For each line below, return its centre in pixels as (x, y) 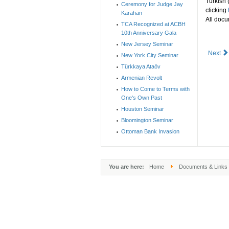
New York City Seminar (150, 55)
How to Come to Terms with (155, 89)
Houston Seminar (143, 109)
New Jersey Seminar (147, 44)
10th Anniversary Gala (149, 33)
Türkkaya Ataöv (141, 66)
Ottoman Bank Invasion (150, 131)
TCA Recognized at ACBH (153, 24)
